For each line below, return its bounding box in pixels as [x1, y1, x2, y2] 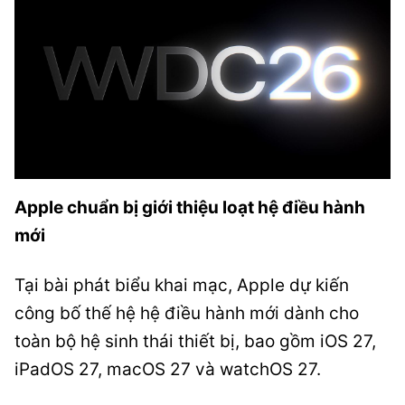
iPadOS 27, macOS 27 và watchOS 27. [14, 359, 321, 380]
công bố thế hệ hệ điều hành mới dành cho [14, 303, 359, 324]
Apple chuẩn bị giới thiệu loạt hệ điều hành [14, 197, 365, 218]
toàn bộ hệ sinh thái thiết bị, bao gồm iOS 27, [14, 331, 376, 352]
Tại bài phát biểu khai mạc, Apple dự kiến [14, 275, 349, 296]
